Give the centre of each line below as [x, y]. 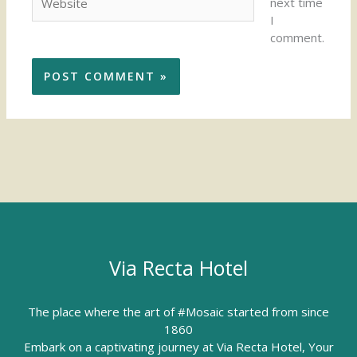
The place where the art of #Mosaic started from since [178, 312]
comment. [297, 37]
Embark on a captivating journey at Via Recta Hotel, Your [178, 347]
